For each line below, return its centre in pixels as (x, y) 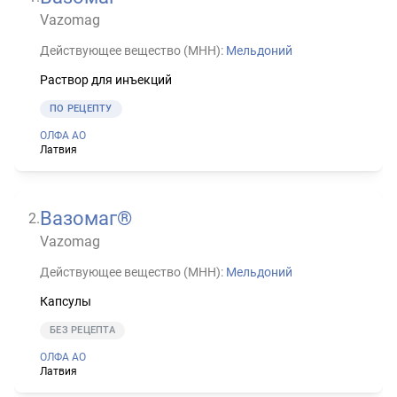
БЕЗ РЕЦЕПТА (82, 330)
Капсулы (66, 301)
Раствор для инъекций (106, 79)
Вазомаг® (86, 218)
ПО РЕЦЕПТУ (81, 108)
